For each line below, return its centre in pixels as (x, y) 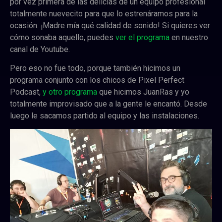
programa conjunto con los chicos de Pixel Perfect (97, 80)
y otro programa (70, 92)
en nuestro (189, 37)
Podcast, (26, 92)
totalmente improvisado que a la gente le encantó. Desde (109, 104)
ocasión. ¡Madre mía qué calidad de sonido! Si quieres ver (110, 25)
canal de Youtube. (40, 49)
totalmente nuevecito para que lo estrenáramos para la (104, 13)
